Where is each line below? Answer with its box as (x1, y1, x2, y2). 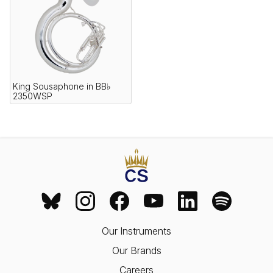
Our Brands (112, 244, 161, 257)
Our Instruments (102, 225, 171, 238)
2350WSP (13, 90, 52, 101)
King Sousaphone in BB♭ (13, 80, 111, 91)
